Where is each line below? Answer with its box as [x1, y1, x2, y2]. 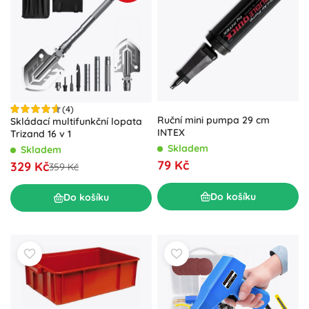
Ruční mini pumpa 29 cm [157, 114, 270, 127]
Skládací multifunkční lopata [10, 114, 142, 128]
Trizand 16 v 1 [10, 127, 71, 140]
